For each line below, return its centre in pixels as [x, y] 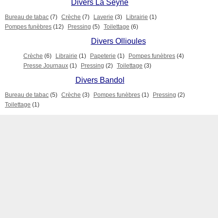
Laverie [103, 17]
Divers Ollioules [118, 41]
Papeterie [103, 56]
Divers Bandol [100, 80]
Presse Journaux [46, 66]
